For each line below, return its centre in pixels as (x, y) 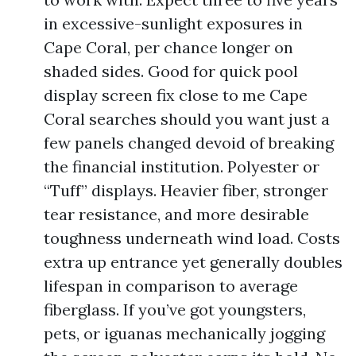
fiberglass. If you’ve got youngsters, (175, 310)
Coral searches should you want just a (187, 119)
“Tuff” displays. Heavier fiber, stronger (186, 190)
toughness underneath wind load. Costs (192, 238)
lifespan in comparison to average (171, 286)
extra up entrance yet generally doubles (193, 262)
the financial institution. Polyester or (182, 166)
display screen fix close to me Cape (176, 95)
